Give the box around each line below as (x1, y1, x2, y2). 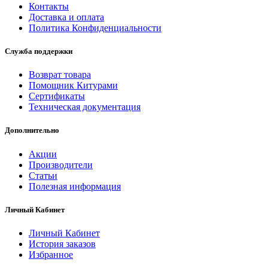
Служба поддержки (5, 47, 72, 56)
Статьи (29, 170, 57, 181)
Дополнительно (5, 126, 59, 135)
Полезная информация (29, 181, 121, 191)
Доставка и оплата (29, 11, 104, 22)
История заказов (29, 238, 96, 249)
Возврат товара (29, 69, 91, 80)
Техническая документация (29, 102, 141, 112)
